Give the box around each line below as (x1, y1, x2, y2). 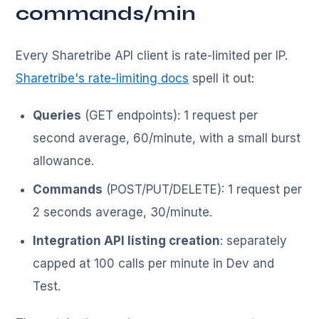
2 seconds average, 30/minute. (33, 205, 213, 220)
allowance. (33, 154, 95, 169)
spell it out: (189, 71, 255, 86)
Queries (33, 108, 82, 123)
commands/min (16, 1, 197, 26)
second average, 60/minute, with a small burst (33, 131, 301, 146)
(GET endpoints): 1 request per (81, 108, 258, 123)
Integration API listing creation (33, 234, 221, 249)
